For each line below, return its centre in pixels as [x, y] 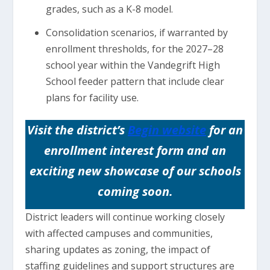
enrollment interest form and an [135, 150]
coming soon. [135, 191]
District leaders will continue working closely [125, 217]
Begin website [167, 130]
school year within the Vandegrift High [133, 65]
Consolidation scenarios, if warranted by [137, 32]
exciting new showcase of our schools [135, 171]
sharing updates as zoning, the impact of [118, 249]
